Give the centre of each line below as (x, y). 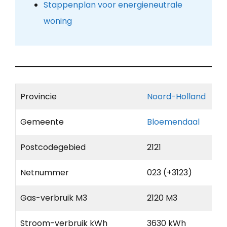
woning (58, 21)
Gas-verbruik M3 (54, 198)
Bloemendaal (173, 122)
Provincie (39, 97)
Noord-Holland (176, 97)
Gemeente (42, 122)
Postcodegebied (53, 147)
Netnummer (45, 173)
